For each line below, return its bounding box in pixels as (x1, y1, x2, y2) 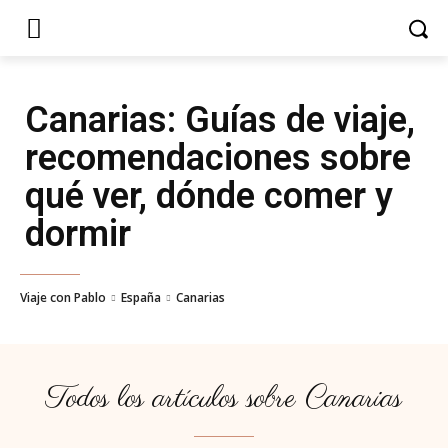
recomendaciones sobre (25, 137, 411, 179)
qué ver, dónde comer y (25, 175, 393, 217)
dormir (25, 213, 131, 255)
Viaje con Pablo (20, 289, 106, 306)
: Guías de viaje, (167, 99, 415, 141)
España (121, 289, 161, 306)
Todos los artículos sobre (46, 379, 305, 419)
